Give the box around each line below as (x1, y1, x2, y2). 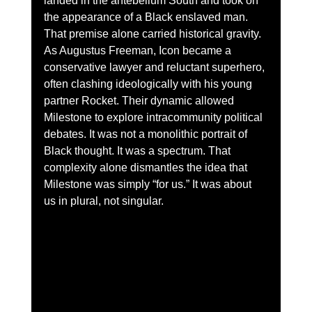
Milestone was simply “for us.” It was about (43, 178, 254, 190)
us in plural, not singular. (43, 194, 164, 207)
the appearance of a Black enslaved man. (43, 10, 251, 23)
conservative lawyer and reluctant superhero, (43, 61, 267, 73)
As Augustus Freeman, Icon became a (43, 44, 234, 56)
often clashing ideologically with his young (43, 77, 255, 90)
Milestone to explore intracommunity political (43, 111, 265, 123)
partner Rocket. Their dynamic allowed (43, 94, 237, 107)
